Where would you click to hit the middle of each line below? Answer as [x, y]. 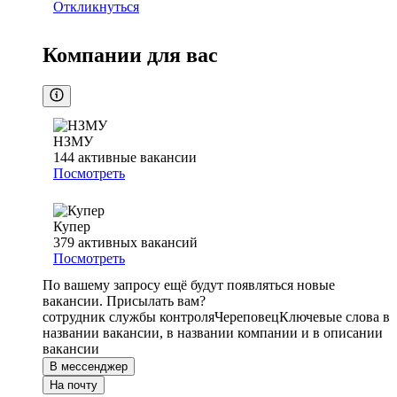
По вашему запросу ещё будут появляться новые [189, 285]
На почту [74, 385]
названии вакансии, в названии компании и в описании [213, 333]
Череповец [247, 317]
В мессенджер [89, 367]
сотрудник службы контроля [128, 317]
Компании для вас [130, 55]
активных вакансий [138, 243]
